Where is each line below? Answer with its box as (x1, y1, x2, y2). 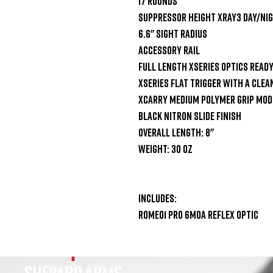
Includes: (138, 191, 177, 205)
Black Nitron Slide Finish (138, 108, 241, 122)
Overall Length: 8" (138, 125, 214, 139)
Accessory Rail (138, 43, 200, 57)
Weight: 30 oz (138, 141, 193, 155)
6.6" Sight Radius (138, 26, 207, 40)
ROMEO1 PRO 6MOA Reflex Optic (138, 207, 258, 221)
